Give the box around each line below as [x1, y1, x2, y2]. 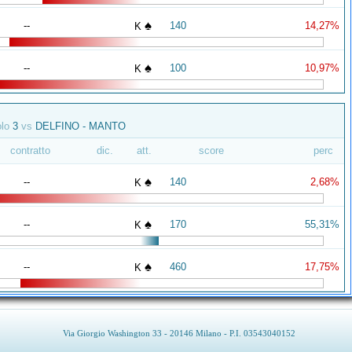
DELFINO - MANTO [32, 120, 126, 132]
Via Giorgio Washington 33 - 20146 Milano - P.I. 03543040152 [63, 328, 295, 338]
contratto [9, 145, 50, 156]
